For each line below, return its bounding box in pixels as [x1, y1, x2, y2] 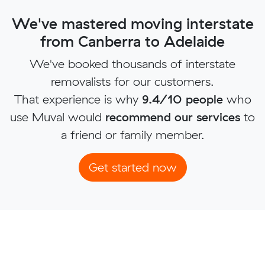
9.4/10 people [141, 91, 223, 106]
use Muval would [10, 109, 105, 124]
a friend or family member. [60, 127, 205, 142]
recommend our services [105, 109, 240, 124]
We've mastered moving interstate [11, 14, 254, 33]
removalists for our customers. [51, 73, 214, 89]
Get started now [88, 159, 177, 174]
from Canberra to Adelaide [40, 31, 225, 50]
